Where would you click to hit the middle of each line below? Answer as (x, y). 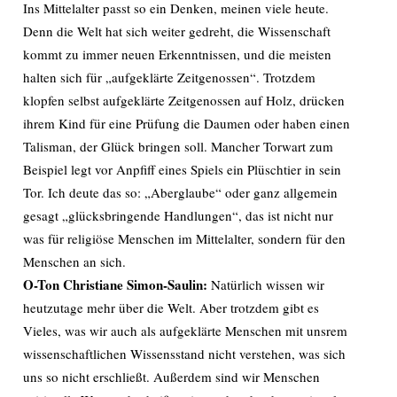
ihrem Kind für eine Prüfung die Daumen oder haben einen (187, 123)
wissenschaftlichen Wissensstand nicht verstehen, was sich (184, 354)
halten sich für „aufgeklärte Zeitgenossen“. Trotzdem (169, 77)
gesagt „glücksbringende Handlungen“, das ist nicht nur (178, 215)
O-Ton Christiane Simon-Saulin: (117, 284)
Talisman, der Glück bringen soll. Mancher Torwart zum (178, 146)
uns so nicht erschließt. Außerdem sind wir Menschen (171, 377)
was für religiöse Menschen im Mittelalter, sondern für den (184, 238)
